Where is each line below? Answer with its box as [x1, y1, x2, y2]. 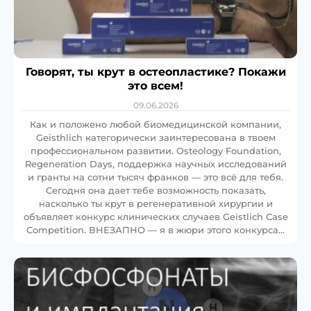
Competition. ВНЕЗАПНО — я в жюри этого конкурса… [26, 224, 285, 236]
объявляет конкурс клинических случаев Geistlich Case [23, 211, 288, 223]
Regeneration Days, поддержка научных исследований [24, 158, 287, 170]
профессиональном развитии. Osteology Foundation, [30, 145, 281, 157]
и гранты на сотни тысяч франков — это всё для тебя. [28, 171, 283, 183]
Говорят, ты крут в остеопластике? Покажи [25, 65, 286, 79]
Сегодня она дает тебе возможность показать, [45, 185, 266, 196]
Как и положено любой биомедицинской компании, [30, 119, 281, 131]
